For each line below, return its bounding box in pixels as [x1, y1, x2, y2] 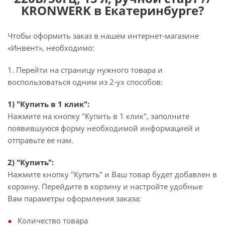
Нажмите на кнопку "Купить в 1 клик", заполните [8, 111, 189, 121]
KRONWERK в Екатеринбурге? [21, 2, 204, 19]
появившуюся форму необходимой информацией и [8, 123, 200, 133]
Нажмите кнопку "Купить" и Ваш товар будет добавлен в [8, 169, 217, 179]
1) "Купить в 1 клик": [8, 99, 89, 109]
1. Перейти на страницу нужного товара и [8, 65, 163, 75]
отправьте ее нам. [8, 135, 73, 145]
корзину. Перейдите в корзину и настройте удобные [8, 181, 202, 191]
